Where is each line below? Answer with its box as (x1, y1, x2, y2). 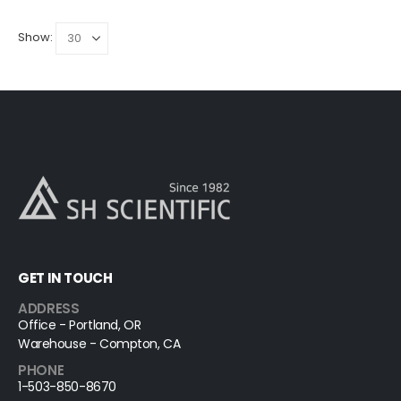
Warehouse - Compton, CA (18, 335, 181, 354)
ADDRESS (18, 298, 80, 318)
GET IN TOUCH (18, 268, 113, 287)
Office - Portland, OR (18, 315, 141, 334)
